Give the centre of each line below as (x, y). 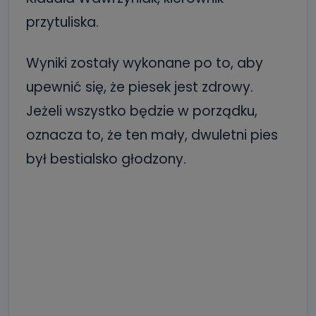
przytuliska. (62, 23)
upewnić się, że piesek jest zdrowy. (140, 87)
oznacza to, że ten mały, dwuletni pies (152, 135)
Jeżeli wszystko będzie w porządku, (142, 111)
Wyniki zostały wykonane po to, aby (145, 63)
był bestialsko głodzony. (106, 159)
